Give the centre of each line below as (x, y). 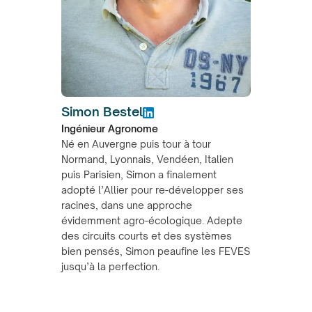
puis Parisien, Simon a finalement (139, 174)
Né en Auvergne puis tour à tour (136, 143)
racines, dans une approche (127, 205)
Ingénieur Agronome (110, 128)
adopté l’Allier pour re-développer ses (153, 189)
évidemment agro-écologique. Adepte (152, 220)
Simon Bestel (102, 111)
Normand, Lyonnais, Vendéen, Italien (147, 159)
